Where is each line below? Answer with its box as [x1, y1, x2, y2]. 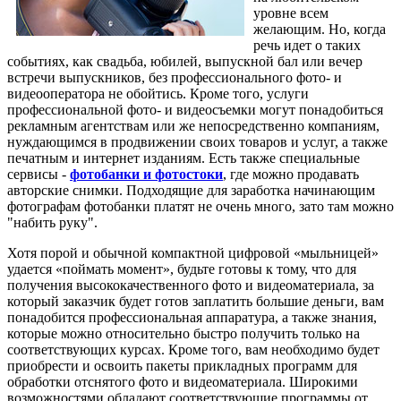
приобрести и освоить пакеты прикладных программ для [7, 357, 357, 373]
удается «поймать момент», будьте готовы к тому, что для [7, 260, 356, 277]
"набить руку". [7, 214, 98, 230]
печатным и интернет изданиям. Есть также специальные [7, 149, 360, 166]
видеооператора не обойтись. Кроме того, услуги [7, 85, 309, 101]
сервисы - [7, 166, 70, 182]
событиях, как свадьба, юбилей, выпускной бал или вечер [7, 53, 363, 69]
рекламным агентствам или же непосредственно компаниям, [7, 117, 380, 133]
